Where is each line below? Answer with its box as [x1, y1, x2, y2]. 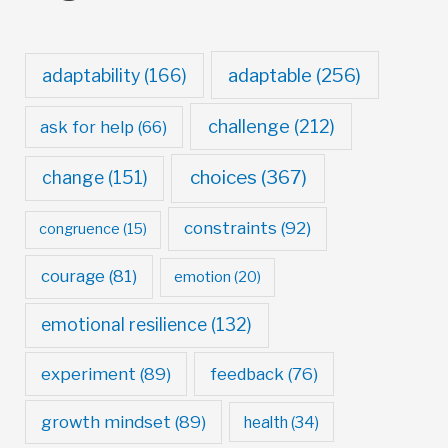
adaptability [41, 64, 140, 86]
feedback [210, 363, 285, 384]
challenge [207, 114, 290, 137]
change [41, 167, 104, 189]
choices [189, 166, 257, 190]
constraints [183, 218, 277, 239]
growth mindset [40, 411, 171, 432]
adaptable [228, 63, 313, 87]
